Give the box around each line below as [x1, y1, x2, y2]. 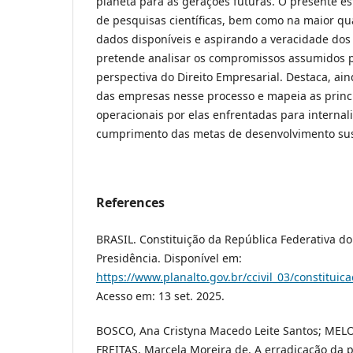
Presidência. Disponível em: [96, 250, 242, 266]
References [96, 193, 165, 211]
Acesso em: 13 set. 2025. [96, 288, 225, 303]
